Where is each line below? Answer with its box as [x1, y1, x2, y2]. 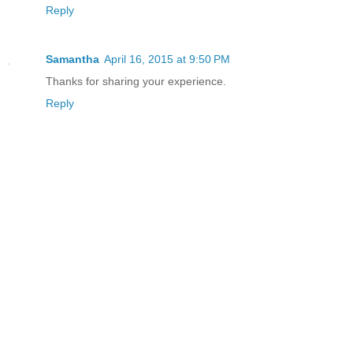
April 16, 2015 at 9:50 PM [104, 52, 230, 65]
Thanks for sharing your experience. [46, 74, 226, 87]
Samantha [46, 52, 99, 65]
